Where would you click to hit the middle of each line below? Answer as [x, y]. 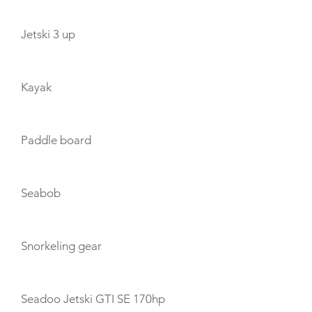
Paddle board [56, 140]
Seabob [41, 193]
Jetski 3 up [48, 34]
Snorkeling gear [61, 246]
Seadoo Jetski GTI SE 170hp [93, 299]
